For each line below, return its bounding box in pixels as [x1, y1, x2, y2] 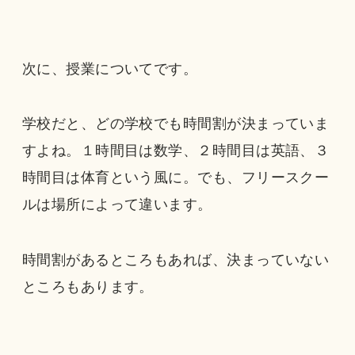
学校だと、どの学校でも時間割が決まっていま [21, 116, 330, 132]
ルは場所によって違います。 [21, 197, 212, 213]
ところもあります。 [21, 279, 154, 296]
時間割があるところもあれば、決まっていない [21, 252, 330, 269]
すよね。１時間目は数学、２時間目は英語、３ [21, 143, 330, 159]
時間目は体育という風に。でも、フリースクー [21, 170, 330, 186]
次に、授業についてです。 [21, 60, 198, 77]
